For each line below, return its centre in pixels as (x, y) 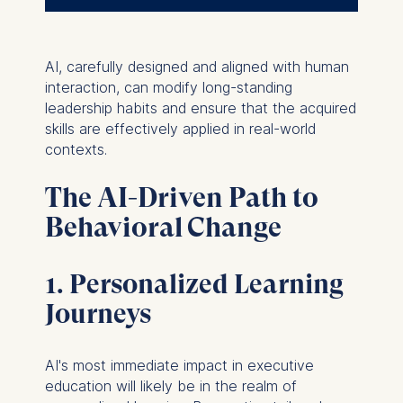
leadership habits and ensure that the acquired (200, 107)
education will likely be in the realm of (170, 386)
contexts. (80, 149)
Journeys (100, 314)
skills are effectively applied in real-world (180, 128)
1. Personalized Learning (194, 284)
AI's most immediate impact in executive (179, 366)
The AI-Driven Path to (181, 198)
